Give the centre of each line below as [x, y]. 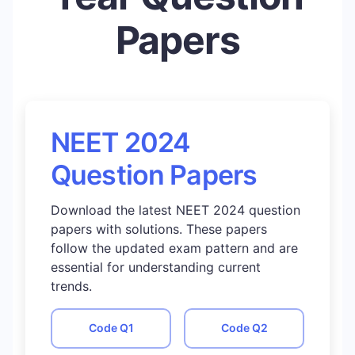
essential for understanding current [156, 267]
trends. [71, 286]
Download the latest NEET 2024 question [176, 210]
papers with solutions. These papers [159, 229]
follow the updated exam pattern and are [174, 248]
